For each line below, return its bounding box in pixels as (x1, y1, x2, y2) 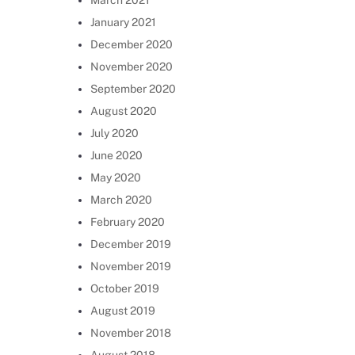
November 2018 (90, 326, 171, 339)
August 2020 (90, 105, 157, 117)
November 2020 (90, 60, 173, 73)
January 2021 (90, 16, 156, 29)
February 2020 (90, 216, 165, 228)
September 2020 (90, 82, 176, 95)
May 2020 (90, 171, 141, 184)
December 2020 (90, 38, 173, 51)
